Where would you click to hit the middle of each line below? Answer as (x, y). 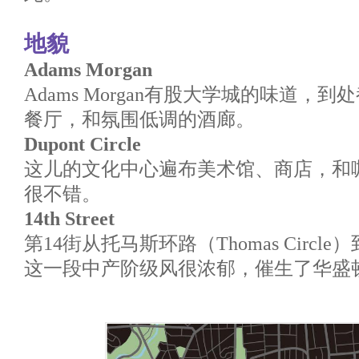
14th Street (69, 219)
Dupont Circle (83, 144)
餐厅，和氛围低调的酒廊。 (139, 119)
